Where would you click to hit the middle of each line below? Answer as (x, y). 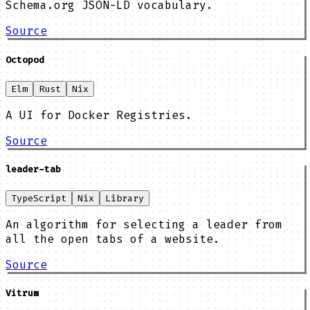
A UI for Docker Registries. (99, 115)
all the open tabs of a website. (113, 239)
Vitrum (22, 293)
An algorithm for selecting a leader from (144, 225)
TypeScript (39, 199)
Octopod (25, 60)
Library (125, 199)
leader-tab (33, 169)
